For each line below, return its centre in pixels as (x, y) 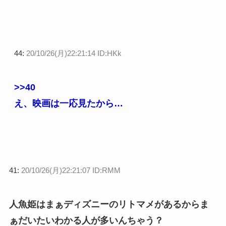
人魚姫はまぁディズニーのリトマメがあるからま (109, 205)
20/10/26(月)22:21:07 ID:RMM (71, 171)
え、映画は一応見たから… (68, 104)
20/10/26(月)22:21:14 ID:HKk (74, 53)
